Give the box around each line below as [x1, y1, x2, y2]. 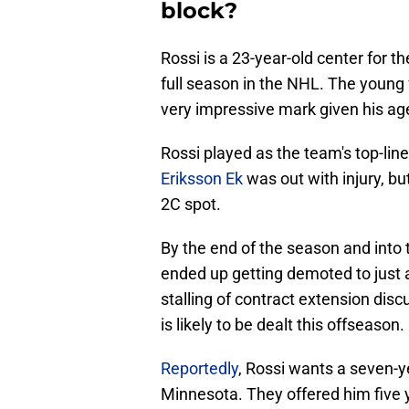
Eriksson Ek [161, 169, 243, 189]
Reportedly [161, 359, 238, 379]
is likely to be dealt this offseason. [161, 315, 404, 335]
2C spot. [161, 194, 221, 215]
